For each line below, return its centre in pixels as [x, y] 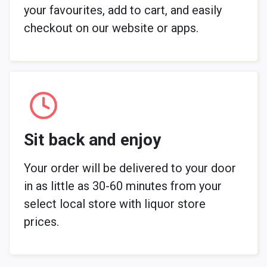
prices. [41, 221]
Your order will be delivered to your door [130, 168]
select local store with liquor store [115, 204]
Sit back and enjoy [92, 139]
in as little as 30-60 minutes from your [123, 186]
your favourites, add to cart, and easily [123, 10]
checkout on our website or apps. [111, 28]
